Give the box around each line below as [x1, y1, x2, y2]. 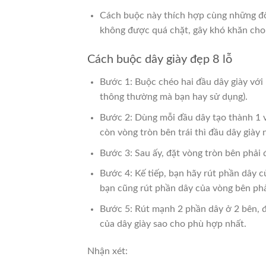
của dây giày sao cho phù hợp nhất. [99, 218, 246, 229]
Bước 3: [99, 148, 135, 158]
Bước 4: [99, 169, 135, 179]
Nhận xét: [87, 246, 128, 256]
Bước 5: [99, 204, 135, 214]
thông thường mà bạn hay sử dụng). [99, 92, 248, 102]
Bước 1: [99, 77, 135, 87]
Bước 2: [99, 112, 135, 122]
